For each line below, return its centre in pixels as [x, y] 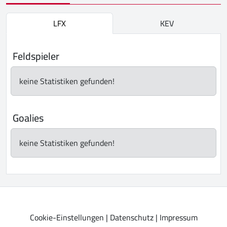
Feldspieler [36, 56]
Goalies [28, 118]
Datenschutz [131, 217]
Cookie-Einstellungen [67, 217]
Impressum [178, 217]
